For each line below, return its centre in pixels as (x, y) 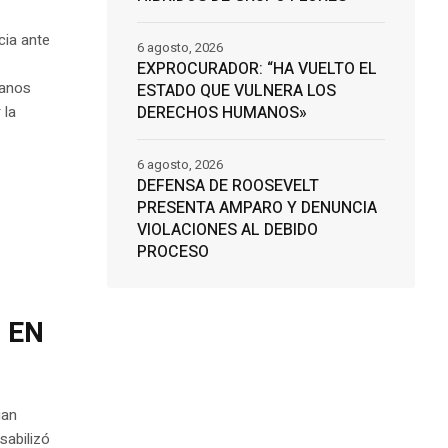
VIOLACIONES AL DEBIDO (227, 230)
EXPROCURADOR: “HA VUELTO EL (256, 69)
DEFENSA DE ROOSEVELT (227, 186)
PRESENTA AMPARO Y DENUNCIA (256, 208)
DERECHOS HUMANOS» (221, 113)
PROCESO (172, 252)
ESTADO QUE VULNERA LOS (236, 91)
